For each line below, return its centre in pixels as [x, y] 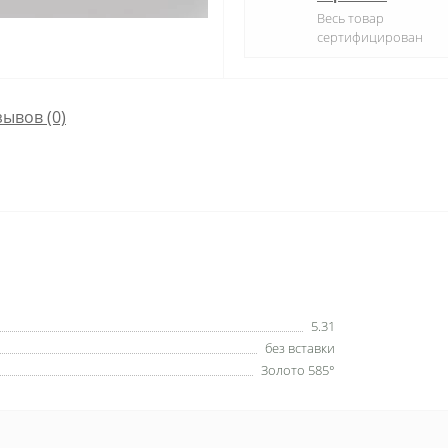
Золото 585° [298, 370]
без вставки [300, 348]
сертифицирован [370, 37]
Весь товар [350, 18]
